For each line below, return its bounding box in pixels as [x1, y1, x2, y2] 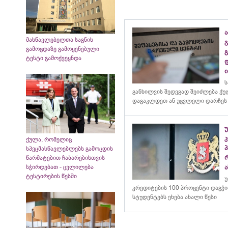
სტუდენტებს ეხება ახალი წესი [132, 193, 217, 201]
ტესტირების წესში [26, 172, 80, 180]
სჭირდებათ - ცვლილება [26, 163, 94, 170]
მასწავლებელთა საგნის [26, 36, 93, 44]
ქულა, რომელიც [26, 135, 72, 143]
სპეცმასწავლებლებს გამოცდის [26, 145, 113, 152]
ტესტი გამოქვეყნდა [26, 54, 83, 62]
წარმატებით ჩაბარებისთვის [26, 154, 105, 161]
